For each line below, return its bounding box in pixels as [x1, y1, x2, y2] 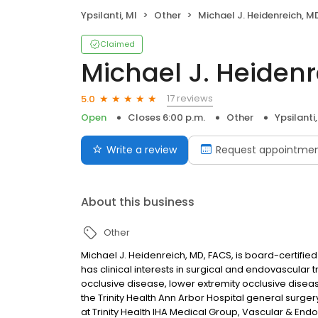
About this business [81, 194, 194, 211]
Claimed [100, 38, 135, 50]
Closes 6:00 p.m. [128, 111, 205, 125]
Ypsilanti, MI [81, 9, 137, 23]
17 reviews [167, 92, 213, 106]
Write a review [106, 143, 177, 158]
